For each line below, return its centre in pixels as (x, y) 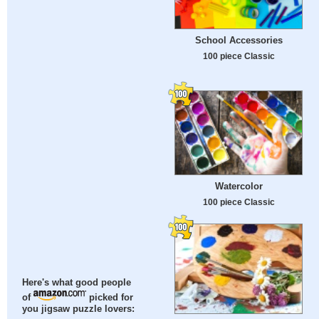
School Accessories (239, 41)
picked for (110, 298)
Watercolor (239, 187)
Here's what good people (77, 283)
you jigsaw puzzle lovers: (79, 309)
